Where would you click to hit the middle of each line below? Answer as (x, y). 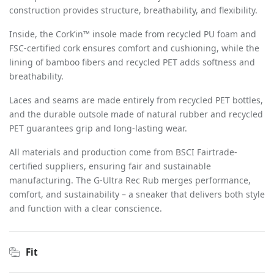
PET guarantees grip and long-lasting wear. (98, 128)
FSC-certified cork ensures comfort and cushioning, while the (134, 48)
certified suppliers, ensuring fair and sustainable (110, 166)
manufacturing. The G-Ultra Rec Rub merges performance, (130, 180)
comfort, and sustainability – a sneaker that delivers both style (137, 194)
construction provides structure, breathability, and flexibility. (133, 10)
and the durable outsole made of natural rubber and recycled (136, 114)
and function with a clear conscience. (86, 208)
